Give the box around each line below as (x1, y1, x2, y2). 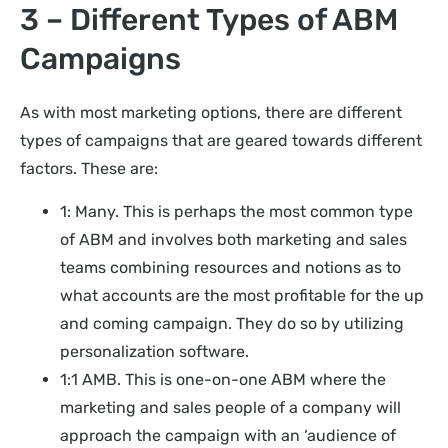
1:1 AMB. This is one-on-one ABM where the (60, 369, 386, 389)
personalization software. (60, 341, 253, 361)
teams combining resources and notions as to (60, 257, 401, 277)
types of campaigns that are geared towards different (20, 131, 422, 151)
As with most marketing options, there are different (20, 103, 402, 123)
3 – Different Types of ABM (20, 2, 398, 39)
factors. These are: (20, 159, 158, 179)
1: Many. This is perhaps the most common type (60, 201, 413, 221)
